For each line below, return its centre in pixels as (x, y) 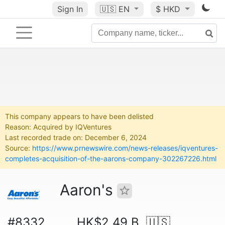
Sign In (70, 9)
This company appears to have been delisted (79, 116)
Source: (19, 148)
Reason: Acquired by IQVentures (58, 127)
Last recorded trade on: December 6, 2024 (76, 137)
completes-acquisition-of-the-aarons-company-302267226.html (111, 158)
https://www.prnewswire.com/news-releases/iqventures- (125, 148)
